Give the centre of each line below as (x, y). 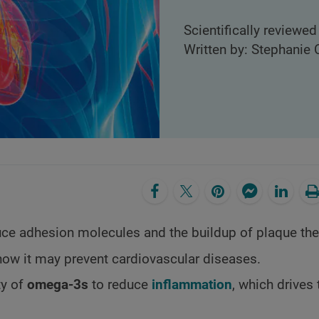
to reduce (120, 284)
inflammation (192, 284)
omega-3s (58, 284)
